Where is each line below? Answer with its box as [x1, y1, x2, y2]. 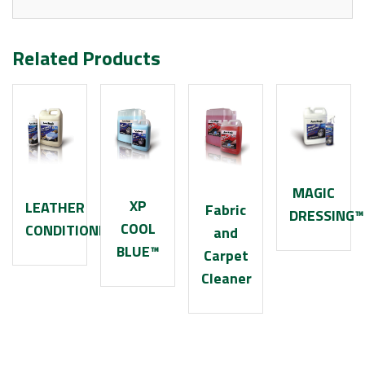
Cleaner [201, 267, 253, 290]
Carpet [203, 244, 248, 267]
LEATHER [25, 196, 85, 219]
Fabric [205, 199, 247, 222]
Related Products [12, 43, 161, 73]
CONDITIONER [25, 219, 116, 242]
